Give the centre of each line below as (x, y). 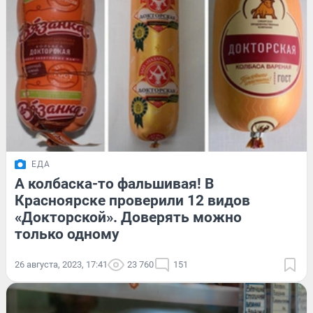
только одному (67, 234)
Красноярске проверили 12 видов (132, 201)
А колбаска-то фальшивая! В (114, 184)
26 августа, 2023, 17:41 (61, 265)
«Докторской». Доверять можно (128, 218)
